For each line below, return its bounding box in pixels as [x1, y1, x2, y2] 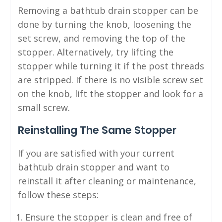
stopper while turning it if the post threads [18, 59, 204, 72]
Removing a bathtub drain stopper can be [18, 4, 198, 16]
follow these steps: [18, 188, 99, 201]
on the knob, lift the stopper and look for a [18, 87, 203, 100]
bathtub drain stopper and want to [18, 161, 169, 173]
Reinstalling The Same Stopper [18, 122, 176, 137]
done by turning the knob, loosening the [18, 18, 191, 30]
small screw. [18, 101, 70, 113]
